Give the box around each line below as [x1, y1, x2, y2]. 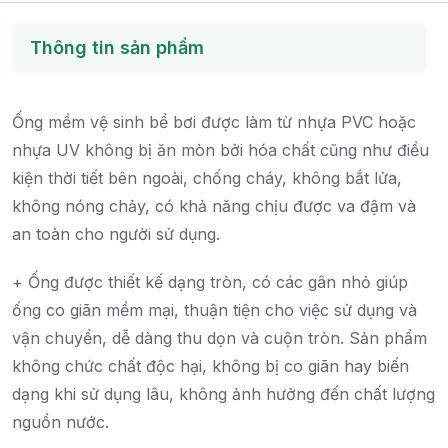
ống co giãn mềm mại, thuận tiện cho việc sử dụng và [12, 300, 417, 321]
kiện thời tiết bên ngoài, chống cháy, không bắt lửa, [12, 168, 402, 189]
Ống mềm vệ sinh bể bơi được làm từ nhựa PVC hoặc [12, 112, 416, 133]
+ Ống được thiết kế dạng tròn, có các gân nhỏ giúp [12, 272, 408, 293]
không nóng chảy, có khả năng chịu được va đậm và [12, 196, 416, 217]
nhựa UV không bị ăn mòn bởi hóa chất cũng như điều [12, 140, 429, 161]
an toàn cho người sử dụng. [12, 224, 220, 245]
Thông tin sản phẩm [30, 37, 204, 59]
